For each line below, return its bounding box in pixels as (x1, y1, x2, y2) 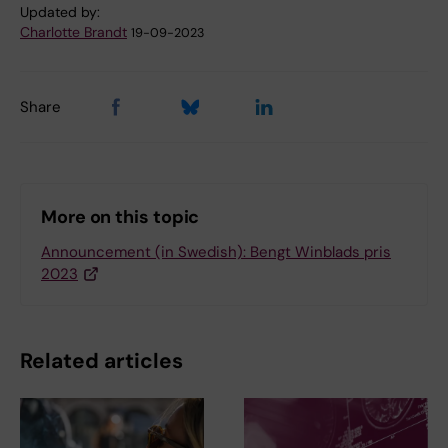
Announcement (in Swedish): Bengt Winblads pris (41, 242, 391, 263)
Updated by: (20, 3, 100, 22)
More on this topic (41, 205, 200, 230)
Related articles (20, 347, 183, 376)
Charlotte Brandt (20, 23, 127, 42)
